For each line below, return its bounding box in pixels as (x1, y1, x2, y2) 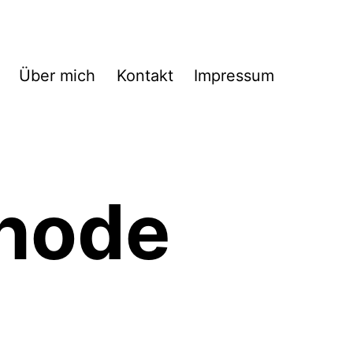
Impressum (194, 66, 274, 86)
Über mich (19, 66, 96, 86)
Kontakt (116, 66, 173, 86)
